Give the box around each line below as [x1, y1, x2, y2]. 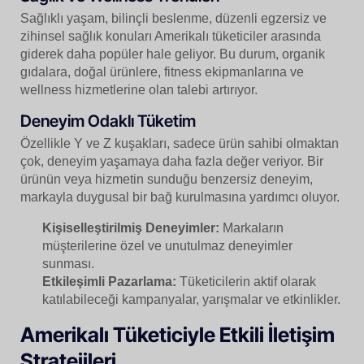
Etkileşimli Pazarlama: [42, 274, 177, 288]
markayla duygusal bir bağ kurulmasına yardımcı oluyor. [20, 189, 340, 204]
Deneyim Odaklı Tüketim [20, 110, 196, 131]
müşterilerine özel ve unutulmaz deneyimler [42, 238, 293, 253]
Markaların [219, 220, 284, 235]
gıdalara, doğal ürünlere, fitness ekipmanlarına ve [20, 64, 304, 79]
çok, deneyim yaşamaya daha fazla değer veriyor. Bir [20, 154, 323, 168]
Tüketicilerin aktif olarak [176, 274, 317, 288]
